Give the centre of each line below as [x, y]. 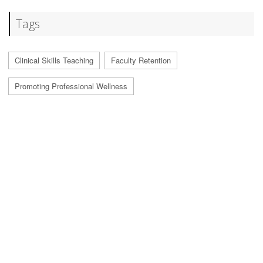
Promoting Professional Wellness [71, 86]
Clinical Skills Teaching [54, 60]
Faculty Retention [141, 60]
